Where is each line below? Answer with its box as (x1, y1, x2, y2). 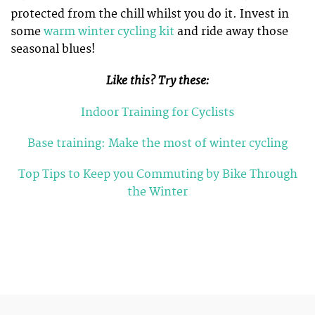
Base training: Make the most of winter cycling (27, 136, 288, 150)
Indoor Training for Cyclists (81, 105, 234, 120)
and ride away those (177, 25, 288, 39)
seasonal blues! (11, 42, 96, 57)
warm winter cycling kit (44, 25, 177, 39)
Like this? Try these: (106, 73, 209, 89)
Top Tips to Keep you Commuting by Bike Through (18, 167, 297, 181)
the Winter (127, 184, 188, 199)
